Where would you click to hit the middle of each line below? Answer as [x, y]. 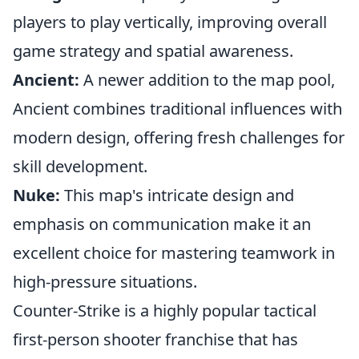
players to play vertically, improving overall [170, 22]
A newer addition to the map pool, [207, 80]
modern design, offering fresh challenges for [179, 137]
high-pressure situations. [105, 282]
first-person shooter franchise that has [155, 339]
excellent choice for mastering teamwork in [174, 253]
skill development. [80, 166]
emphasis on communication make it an [162, 224]
